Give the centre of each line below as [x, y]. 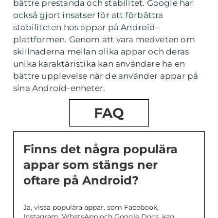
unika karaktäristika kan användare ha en [99, 64]
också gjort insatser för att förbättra [88, 15]
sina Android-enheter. [59, 88]
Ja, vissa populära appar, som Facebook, [91, 207]
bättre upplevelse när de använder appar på [106, 76]
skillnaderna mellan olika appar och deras [101, 51]
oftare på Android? [81, 180]
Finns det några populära [100, 149]
